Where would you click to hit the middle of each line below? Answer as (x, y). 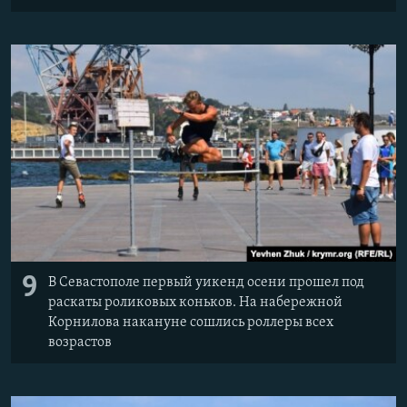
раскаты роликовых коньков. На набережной (195, 302)
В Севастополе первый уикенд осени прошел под (206, 282)
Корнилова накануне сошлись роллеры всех (191, 322)
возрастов (80, 342)
